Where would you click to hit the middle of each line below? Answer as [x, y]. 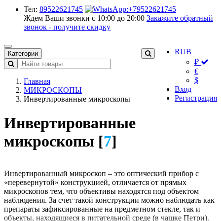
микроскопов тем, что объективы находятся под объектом [101, 191]
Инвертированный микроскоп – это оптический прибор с [101, 173]
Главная [37, 81]
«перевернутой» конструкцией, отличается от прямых [95, 182]
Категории [23, 54]
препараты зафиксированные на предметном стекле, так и [102, 209]
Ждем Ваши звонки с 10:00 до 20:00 [85, 18]
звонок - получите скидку [67, 27]
